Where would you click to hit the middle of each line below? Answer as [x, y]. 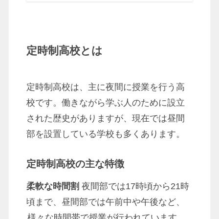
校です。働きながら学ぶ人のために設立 [105, 103]
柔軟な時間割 [53, 186]
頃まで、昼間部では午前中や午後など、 [105, 202]
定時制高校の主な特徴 [75, 164]
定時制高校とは [64, 51]
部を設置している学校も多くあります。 [105, 134]
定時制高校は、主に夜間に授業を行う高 [105, 87]
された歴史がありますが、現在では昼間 [105, 119]
